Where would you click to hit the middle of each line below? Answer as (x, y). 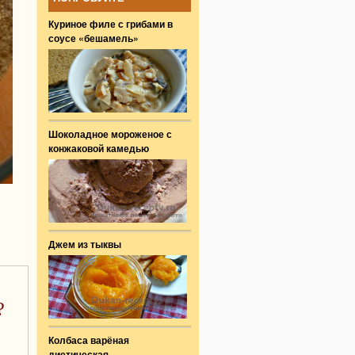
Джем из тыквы (85, 244)
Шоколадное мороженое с (110, 134)
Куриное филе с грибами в (111, 24)
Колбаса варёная (89, 340)
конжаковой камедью (99, 148)
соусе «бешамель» (94, 38)
